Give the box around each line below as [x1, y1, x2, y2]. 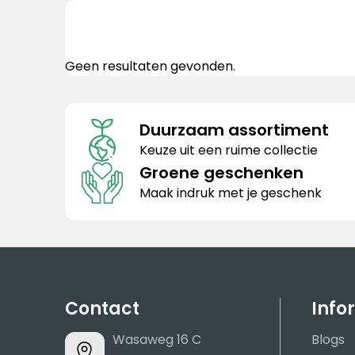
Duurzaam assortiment [139, 119, 329, 142]
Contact [64, 296, 139, 322]
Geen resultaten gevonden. [64, 57, 235, 75]
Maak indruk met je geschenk [139, 184, 322, 203]
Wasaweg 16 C [112, 330, 201, 349]
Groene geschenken [139, 162, 303, 185]
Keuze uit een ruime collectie [139, 141, 318, 160]
